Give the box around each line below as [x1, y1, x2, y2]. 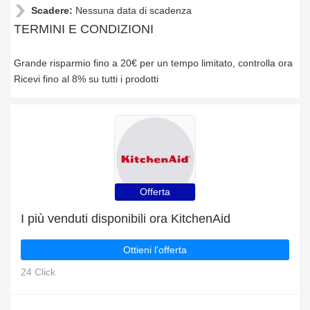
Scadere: [31, 5, 75, 16]
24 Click [21, 266, 55, 277]
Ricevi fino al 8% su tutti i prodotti [14, 73, 158, 84]
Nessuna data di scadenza [75, 5, 192, 16]
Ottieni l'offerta [123, 244, 187, 255]
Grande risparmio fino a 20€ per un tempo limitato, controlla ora [14, 57, 293, 69]
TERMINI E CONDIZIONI [14, 22, 154, 36]
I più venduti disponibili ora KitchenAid [21, 212, 230, 226]
